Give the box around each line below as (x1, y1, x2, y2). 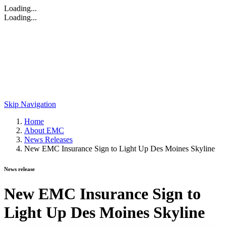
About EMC (24, 126, 64, 135)
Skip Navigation (4, 100, 56, 108)
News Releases (24, 135, 73, 144)
